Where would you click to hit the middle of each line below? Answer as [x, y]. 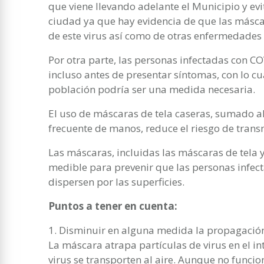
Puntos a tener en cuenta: [113, 206]
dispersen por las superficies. [116, 181]
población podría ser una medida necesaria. [152, 89]
